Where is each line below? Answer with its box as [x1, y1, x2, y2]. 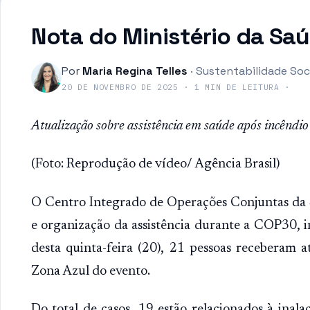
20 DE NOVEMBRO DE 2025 [62, 82, 179, 92]
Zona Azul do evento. [31, 264, 150, 278]
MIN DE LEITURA [199, 82, 280, 92]
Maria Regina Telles [82, 64, 188, 79]
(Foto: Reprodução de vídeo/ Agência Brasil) [31, 158, 280, 172]
